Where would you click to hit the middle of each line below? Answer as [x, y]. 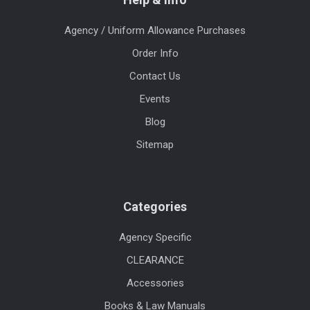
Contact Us [155, 76]
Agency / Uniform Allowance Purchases [155, 31]
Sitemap [155, 145]
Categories [155, 206]
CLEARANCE [155, 261]
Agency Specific [155, 238]
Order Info [155, 54]
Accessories [155, 283]
